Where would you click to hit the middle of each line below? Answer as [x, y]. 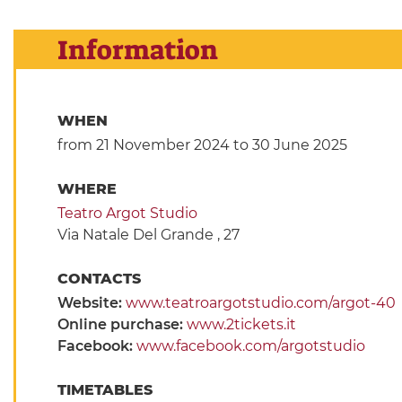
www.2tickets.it [241, 325]
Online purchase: [122, 325]
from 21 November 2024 [143, 145]
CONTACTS [101, 279]
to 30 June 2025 [288, 145]
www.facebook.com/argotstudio [250, 346]
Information [137, 51]
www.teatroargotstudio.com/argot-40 [260, 303]
